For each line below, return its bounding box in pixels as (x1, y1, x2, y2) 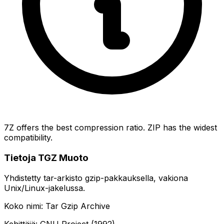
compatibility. (4, 132, 52, 143)
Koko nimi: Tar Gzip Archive (4, 200, 110, 211)
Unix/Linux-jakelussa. (4, 182, 85, 193)
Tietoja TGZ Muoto (4, 152, 88, 164)
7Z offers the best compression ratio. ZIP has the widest (4, 122, 217, 133)
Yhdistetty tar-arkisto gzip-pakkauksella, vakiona (4, 172, 188, 183)
